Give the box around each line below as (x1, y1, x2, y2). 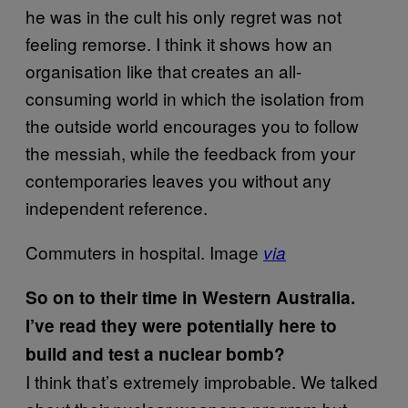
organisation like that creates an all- (25, 58, 301, 83)
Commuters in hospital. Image (25, 240, 263, 264)
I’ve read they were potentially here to (25, 313, 337, 338)
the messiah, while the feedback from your (25, 140, 355, 165)
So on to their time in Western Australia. (25, 285, 355, 310)
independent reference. (25, 195, 208, 219)
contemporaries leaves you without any (25, 168, 331, 192)
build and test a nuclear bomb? (25, 342, 285, 366)
